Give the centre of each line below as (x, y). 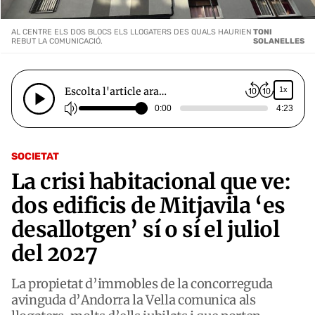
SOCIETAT (35, 156)
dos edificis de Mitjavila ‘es (148, 205)
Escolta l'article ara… (116, 91)
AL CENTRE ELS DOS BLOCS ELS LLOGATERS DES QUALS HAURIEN (131, 32)
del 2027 (54, 253)
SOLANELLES (279, 41)
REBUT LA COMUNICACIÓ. (57, 41)
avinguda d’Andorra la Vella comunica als (134, 300)
